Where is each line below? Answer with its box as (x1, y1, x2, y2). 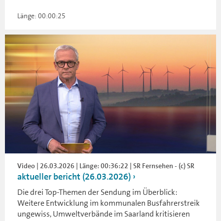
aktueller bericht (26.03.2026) (17, 170, 131, 183)
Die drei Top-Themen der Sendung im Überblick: (17, 186, 178, 197)
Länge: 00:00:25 (17, 11, 66, 20)
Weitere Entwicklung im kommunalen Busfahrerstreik (17, 197, 200, 208)
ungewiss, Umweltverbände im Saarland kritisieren (17, 208, 190, 219)
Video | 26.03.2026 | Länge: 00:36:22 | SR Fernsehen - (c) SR (17, 161, 194, 170)
